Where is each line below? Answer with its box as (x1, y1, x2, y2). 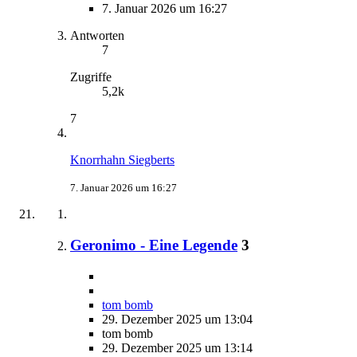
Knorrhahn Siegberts (70, 153, 175, 167)
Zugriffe (70, 70, 112, 84)
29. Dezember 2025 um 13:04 (102, 312, 253, 326)
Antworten (70, 29, 124, 43)
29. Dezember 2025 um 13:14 (102, 340, 253, 355)
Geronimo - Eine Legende (70, 236, 237, 253)
